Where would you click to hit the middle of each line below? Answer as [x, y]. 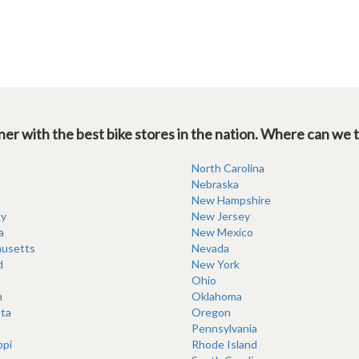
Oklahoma [217, 296]
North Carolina [228, 168]
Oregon [211, 312]
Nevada [210, 248]
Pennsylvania [224, 328]
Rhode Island [224, 344]
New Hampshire [231, 200]
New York [216, 264]
